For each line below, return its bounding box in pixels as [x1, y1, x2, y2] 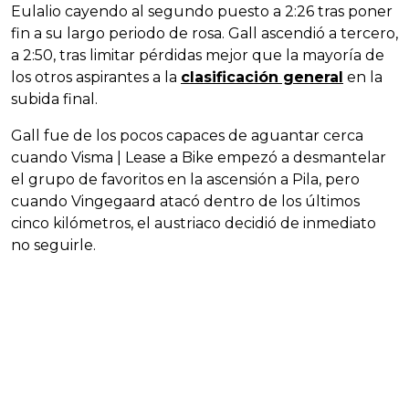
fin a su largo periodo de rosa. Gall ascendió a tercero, [11, 24, 398, 42]
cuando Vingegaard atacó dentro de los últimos [11, 192, 360, 210]
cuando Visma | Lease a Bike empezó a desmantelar [11, 148, 386, 166]
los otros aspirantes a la [11, 68, 181, 86]
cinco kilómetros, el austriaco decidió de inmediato [11, 214, 376, 232]
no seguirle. [11, 236, 96, 254]
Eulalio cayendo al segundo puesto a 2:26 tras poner [11, 2, 393, 20]
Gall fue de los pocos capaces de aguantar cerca [11, 126, 363, 144]
